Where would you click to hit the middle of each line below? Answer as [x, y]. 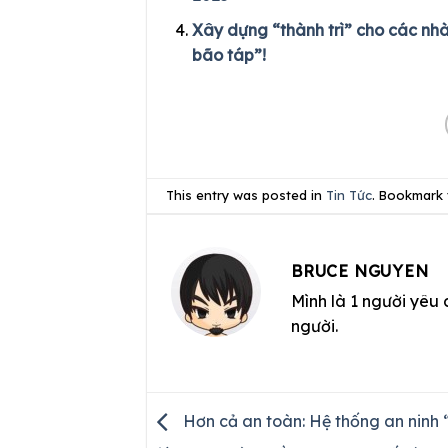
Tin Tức [349, 195]
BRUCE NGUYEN [360, 270]
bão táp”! [228, 54]
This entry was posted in [246, 195]
